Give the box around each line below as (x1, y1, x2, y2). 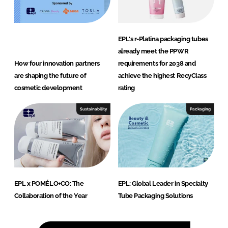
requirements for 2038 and (118, 59, 196, 67)
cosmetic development (14, 83, 82, 92)
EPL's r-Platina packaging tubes (118, 35, 208, 43)
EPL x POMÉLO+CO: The (14, 179, 84, 187)
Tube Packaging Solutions (118, 191, 193, 199)
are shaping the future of (14, 71, 87, 79)
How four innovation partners (14, 59, 100, 67)
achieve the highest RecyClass (118, 71, 207, 79)
